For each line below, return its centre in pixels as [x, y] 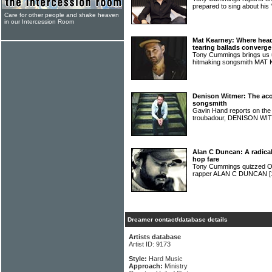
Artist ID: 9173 [150, 244]
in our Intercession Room [39, 22]
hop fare [206, 159]
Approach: [147, 266]
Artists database [155, 237]
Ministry [176, 266]
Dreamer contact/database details [178, 219]
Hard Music [166, 259]
